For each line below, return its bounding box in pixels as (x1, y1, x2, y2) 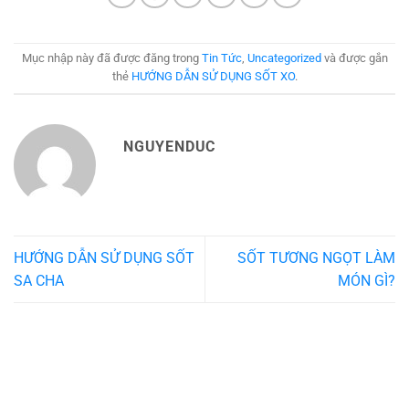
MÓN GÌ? (338, 271, 395, 289)
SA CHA (14, 271, 64, 289)
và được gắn (320, 51, 388, 66)
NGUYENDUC (123, 137, 216, 155)
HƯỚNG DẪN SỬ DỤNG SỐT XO (131, 69, 295, 84)
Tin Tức (201, 51, 242, 66)
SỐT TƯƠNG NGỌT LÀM (237, 248, 395, 267)
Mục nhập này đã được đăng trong (21, 51, 202, 66)
